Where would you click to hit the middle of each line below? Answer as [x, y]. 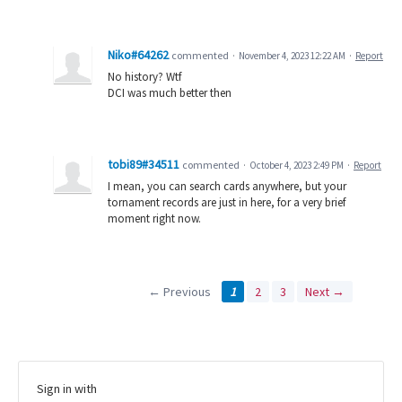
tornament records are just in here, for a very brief [227, 203]
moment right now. [154, 219]
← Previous [179, 292]
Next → [324, 292]
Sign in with [67, 389]
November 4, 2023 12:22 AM [292, 56]
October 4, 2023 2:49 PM [297, 166]
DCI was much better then [170, 93]
